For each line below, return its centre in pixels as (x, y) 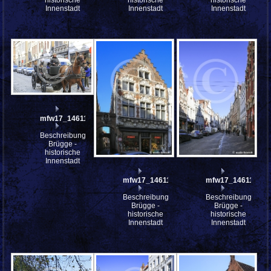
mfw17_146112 (232, 180)
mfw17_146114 (66, 118)
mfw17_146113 (149, 180)
